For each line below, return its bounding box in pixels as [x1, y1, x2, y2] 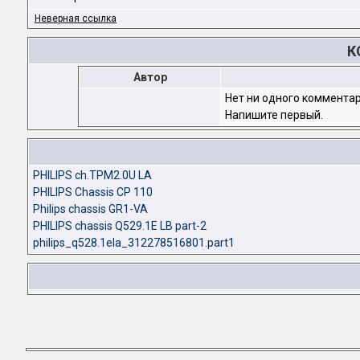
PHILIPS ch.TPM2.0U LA [33, 169, 152, 182]
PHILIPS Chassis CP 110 [33, 186, 153, 199]
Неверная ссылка [35, 13, 117, 25]
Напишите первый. [225, 108, 323, 122]
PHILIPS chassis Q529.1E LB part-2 [33, 219, 207, 233]
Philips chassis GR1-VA [33, 202, 148, 216]
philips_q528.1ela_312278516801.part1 [33, 236, 235, 250]
